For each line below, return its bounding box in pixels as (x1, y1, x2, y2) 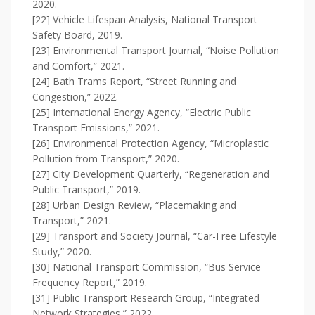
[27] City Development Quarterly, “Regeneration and (32, 167, 269, 181)
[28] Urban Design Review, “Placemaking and (32, 198, 236, 212)
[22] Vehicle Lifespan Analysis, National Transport (32, 13, 257, 27)
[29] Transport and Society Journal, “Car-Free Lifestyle (32, 229, 277, 243)
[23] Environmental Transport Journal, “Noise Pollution (32, 44, 279, 58)
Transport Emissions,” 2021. (32, 121, 160, 135)
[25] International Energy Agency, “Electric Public (32, 105, 251, 120)
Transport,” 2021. (32, 214, 111, 228)
